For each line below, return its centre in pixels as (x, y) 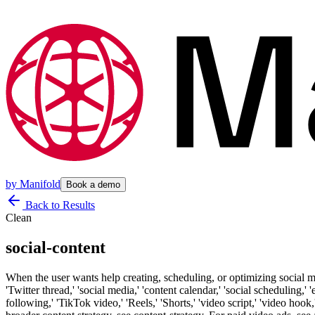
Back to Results (59, 205)
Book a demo (93, 185)
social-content (56, 247)
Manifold (40, 184)
